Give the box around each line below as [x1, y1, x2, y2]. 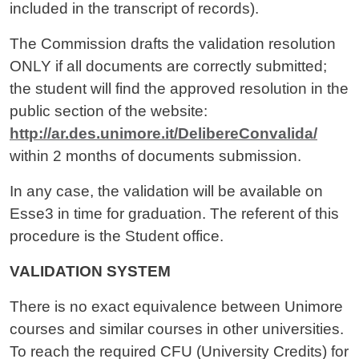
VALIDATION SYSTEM [10, 263, 171, 280]
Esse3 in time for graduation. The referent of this [10, 205, 339, 223]
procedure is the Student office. [10, 228, 224, 245]
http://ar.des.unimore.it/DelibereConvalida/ [10, 125, 317, 143]
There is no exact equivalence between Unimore [10, 298, 343, 316]
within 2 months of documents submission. [10, 147, 301, 165]
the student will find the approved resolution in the [10, 80, 349, 98]
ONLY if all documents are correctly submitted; [10, 58, 327, 75]
